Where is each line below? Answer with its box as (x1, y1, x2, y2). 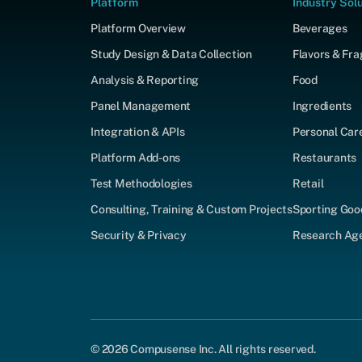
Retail (292, 176, 324, 190)
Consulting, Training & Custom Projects (90, 202, 293, 216)
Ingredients (292, 99, 352, 112)
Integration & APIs (90, 124, 185, 138)
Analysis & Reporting (90, 73, 200, 86)
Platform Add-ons (90, 150, 181, 164)
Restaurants (292, 150, 357, 164)
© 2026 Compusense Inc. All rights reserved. (90, 342, 316, 356)
